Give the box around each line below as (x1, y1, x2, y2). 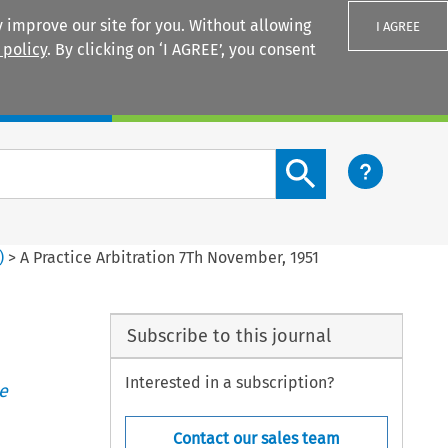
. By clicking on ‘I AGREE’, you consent (47, 40, 316, 59)
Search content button (275, 150, 439, 170)
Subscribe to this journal (126, 324, 331, 347)
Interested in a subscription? (125, 373, 335, 393)
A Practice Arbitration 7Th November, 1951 (20, 247, 320, 267)
